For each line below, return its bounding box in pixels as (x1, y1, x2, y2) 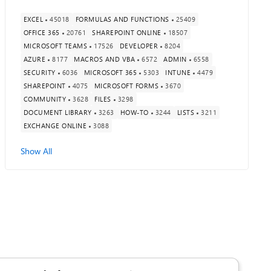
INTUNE (165, 67, 191, 77)
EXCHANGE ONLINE (23, 120, 87, 130)
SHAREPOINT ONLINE (92, 27, 162, 37)
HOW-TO (120, 107, 149, 117)
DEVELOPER (119, 41, 158, 50)
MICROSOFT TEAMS (23, 41, 88, 50)
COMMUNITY (23, 94, 67, 103)
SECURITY (23, 67, 56, 77)
